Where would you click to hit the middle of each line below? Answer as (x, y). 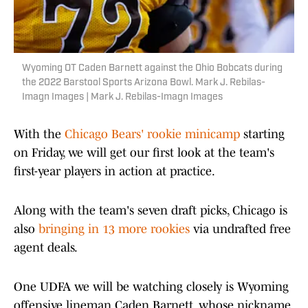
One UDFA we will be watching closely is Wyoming (151, 287)
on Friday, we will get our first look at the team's (144, 153)
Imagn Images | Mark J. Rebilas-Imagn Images (122, 98)
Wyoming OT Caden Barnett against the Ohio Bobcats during (152, 69)
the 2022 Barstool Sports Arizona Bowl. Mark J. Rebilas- (144, 83)
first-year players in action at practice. (114, 172)
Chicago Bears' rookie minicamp (152, 134)
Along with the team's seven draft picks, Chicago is (151, 211)
